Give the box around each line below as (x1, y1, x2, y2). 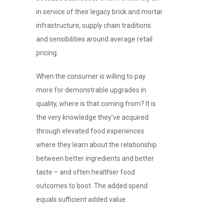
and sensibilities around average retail (36, 35, 153, 44)
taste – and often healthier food (36, 168, 135, 176)
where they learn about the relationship (36, 141, 157, 149)
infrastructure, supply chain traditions (36, 22, 151, 30)
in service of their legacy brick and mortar (36, 8, 163, 16)
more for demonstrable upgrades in (36, 86, 146, 94)
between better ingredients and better (36, 154, 154, 163)
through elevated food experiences (36, 127, 144, 135)
